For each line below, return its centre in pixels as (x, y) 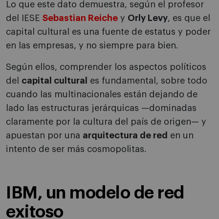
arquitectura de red (125, 136)
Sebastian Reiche (80, 18)
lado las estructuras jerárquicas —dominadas (101, 108)
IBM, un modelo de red (95, 193)
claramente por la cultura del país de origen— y (106, 122)
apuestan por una (44, 136)
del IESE (24, 18)
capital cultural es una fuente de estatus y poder (108, 32)
